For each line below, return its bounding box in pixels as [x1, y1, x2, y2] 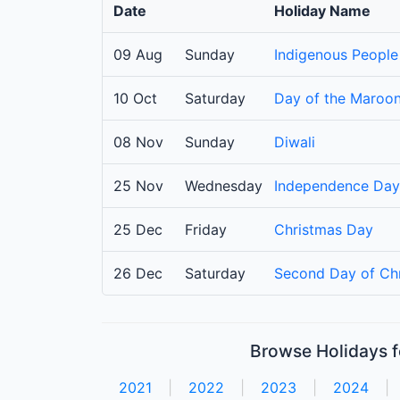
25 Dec [113, 221, 162, 239]
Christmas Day [274, 221, 373, 239]
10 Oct [113, 89, 157, 108]
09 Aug [113, 46, 162, 64]
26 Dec [113, 264, 162, 283]
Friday [185, 221, 227, 239]
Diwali [274, 133, 315, 152]
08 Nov [113, 133, 163, 152]
